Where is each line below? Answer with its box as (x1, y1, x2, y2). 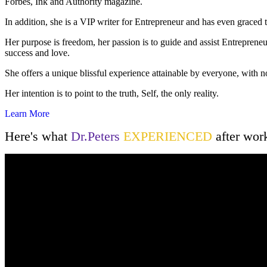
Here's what (5, 129, 71, 144)
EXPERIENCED (123, 129, 212, 144)
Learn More (5, 108, 49, 119)
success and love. (5, 48, 70, 58)
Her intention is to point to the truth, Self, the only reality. (5, 88, 219, 99)
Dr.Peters (71, 129, 120, 144)
